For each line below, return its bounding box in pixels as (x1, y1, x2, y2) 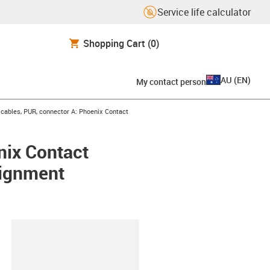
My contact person (136, 75, 206, 87)
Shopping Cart (83, 36, 145, 50)
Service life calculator (157, 5, 251, 19)
